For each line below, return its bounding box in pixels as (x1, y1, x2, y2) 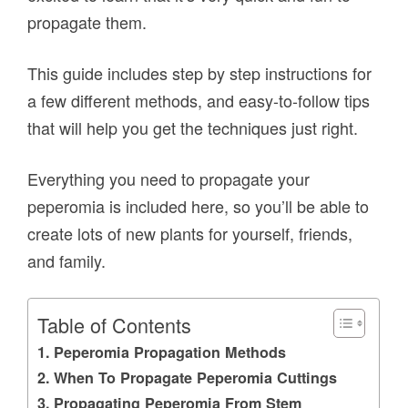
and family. (27, 249, 107, 273)
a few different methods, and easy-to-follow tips (27, 88, 371, 113)
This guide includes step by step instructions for (27, 61, 372, 86)
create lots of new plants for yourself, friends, (27, 221, 353, 246)
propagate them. (27, 10, 148, 35)
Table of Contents (37, 311, 192, 340)
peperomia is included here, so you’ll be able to (27, 194, 370, 219)
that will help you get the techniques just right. (27, 116, 359, 140)
